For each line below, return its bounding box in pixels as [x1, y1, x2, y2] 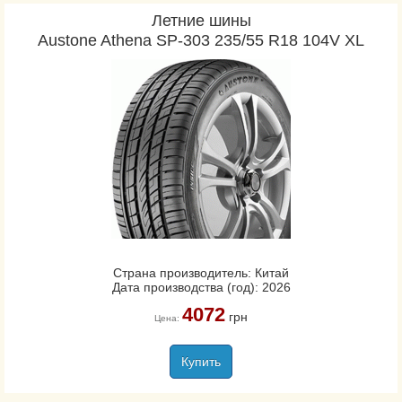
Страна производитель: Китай [113, 266, 289, 280]
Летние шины [151, 12, 251, 30]
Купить [181, 354, 221, 369]
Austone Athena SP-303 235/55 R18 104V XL [38, 31, 364, 49]
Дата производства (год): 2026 [111, 280, 291, 294]
